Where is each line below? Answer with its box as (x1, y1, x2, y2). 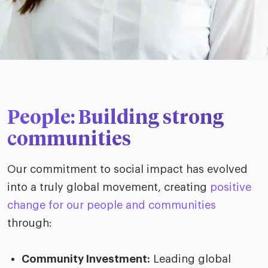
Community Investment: (22, 254, 150, 264)
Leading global (150, 254, 231, 264)
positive (210, 182, 251, 193)
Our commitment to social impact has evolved (7, 164, 248, 175)
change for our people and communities (7, 200, 216, 211)
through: (7, 218, 52, 229)
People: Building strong (7, 109, 224, 128)
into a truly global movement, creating (7, 182, 210, 193)
